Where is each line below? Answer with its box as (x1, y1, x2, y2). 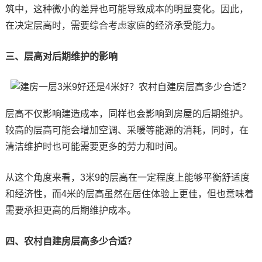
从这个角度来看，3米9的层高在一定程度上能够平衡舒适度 (5, 172, 250, 182)
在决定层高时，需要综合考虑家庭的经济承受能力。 (5, 20, 220, 30)
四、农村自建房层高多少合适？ (5, 236, 136, 246)
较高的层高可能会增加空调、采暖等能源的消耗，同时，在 (5, 125, 249, 135)
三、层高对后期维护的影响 (5, 51, 118, 61)
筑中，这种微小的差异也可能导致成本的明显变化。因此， (5, 4, 249, 14)
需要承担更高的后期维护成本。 (5, 205, 136, 215)
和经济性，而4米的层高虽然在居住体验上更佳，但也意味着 (5, 188, 254, 199)
